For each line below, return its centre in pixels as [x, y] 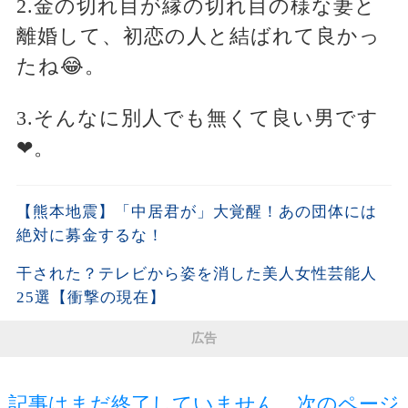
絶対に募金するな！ [90, 236]
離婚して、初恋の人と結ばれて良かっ [198, 36]
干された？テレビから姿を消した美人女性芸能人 [196, 274]
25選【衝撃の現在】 [91, 298]
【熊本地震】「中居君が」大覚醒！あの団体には [196, 212]
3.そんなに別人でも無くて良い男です [197, 118]
